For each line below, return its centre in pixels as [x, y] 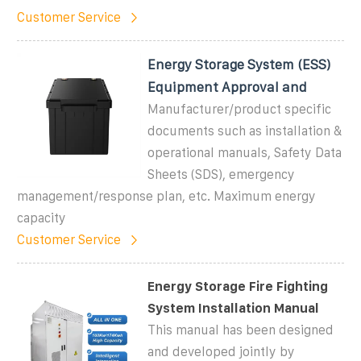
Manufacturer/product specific [240, 109]
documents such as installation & [245, 131]
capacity [41, 218]
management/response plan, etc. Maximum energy [166, 196]
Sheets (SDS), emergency [222, 174]
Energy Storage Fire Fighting [238, 286]
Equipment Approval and [228, 87]
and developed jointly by [222, 351]
